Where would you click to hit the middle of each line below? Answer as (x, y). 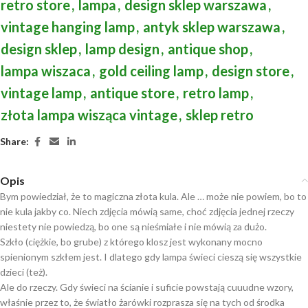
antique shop (208, 48)
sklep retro (220, 114)
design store (251, 70)
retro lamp (216, 92)
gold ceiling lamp (151, 70)
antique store (132, 92)
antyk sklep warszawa (212, 26)
